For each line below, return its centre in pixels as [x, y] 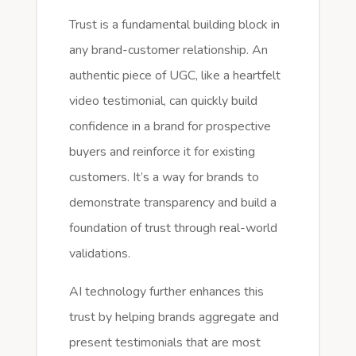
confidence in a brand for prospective [170, 126]
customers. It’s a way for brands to [164, 177]
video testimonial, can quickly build [163, 101]
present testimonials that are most [164, 342]
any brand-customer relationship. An [168, 50]
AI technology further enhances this [166, 291]
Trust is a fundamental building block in [174, 24]
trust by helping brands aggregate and [174, 317]
